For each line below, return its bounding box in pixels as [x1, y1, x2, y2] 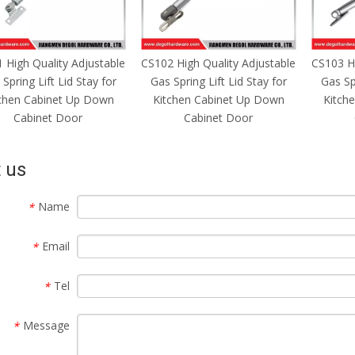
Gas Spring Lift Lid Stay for [150, 73, 287, 89]
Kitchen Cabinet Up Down [152, 91, 284, 107]
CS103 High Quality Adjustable [141, 55, 296, 71]
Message [23, 317, 70, 333]
